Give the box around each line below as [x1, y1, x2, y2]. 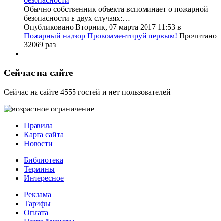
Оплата [24, 208, 48, 217]
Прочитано [179, 32, 217, 40]
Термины [24, 164, 55, 173]
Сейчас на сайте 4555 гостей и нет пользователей [4, 87, 171, 96]
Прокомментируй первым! [87, 32, 179, 40]
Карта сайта [24, 130, 64, 139]
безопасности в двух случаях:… [24, 14, 130, 23]
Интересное [24, 173, 64, 182]
